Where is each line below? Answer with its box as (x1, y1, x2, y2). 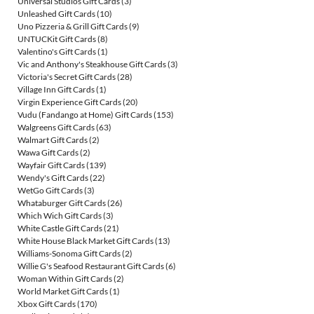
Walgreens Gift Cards (18, 122, 95, 133)
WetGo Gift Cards (18, 185, 83, 196)
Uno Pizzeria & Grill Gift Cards (18, 21, 128, 32)
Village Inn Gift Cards (18, 84, 95, 95)
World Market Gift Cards (18, 286, 108, 297)
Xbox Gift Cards (18, 299, 76, 310)
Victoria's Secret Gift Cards (18, 71, 116, 83)
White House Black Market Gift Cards (18, 235, 153, 247)
